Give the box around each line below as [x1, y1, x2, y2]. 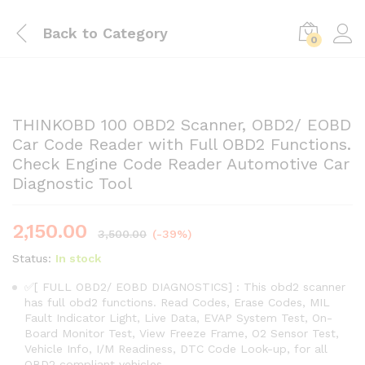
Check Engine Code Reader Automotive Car [12, 154, 350, 174]
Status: [12, 252, 51, 265]
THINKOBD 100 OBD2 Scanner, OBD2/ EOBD [12, 115, 351, 134]
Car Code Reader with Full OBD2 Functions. [12, 134, 351, 154]
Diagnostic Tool [12, 174, 132, 193]
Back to [42, 24, 98, 42]
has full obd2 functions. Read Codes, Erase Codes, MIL [24, 296, 330, 309]
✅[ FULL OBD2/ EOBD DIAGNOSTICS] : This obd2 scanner [24, 280, 345, 293]
